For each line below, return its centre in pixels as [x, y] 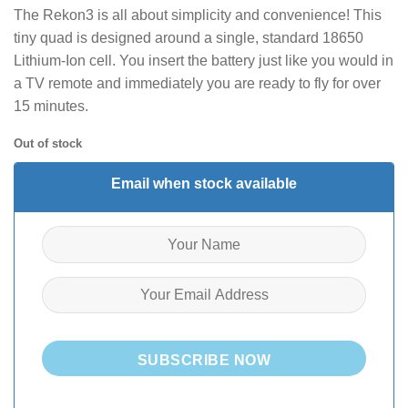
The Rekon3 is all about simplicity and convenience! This [198, 15]
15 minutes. [51, 106]
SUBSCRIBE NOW [204, 361]
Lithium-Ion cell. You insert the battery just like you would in [204, 60]
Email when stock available [204, 184]
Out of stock [48, 143]
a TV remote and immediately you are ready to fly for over [197, 83]
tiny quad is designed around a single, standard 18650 [189, 37]
